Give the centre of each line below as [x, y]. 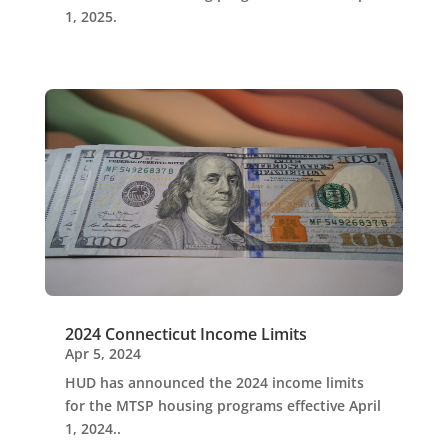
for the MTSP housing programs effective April [222, 405]
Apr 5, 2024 [102, 353]
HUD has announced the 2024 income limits [214, 382]
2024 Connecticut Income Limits [185, 333]
